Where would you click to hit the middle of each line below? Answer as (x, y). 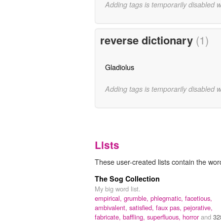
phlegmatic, (168, 198)
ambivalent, (112, 207)
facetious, (199, 198)
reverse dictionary (148, 40)
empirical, (109, 198)
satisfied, (143, 207)
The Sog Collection (127, 178)
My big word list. (118, 188)
